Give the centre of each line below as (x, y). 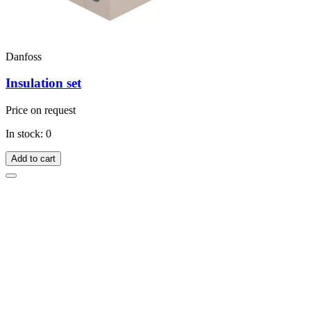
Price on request (41, 110)
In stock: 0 (28, 134)
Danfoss (24, 56)
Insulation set (43, 83)
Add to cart (33, 159)
